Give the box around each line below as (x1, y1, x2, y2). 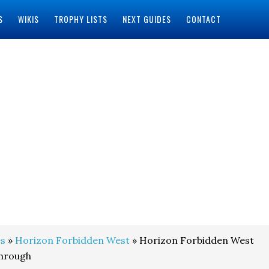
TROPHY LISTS (53, 13, 107, 25)
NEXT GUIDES (122, 13, 171, 25)
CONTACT (186, 13, 221, 25)
